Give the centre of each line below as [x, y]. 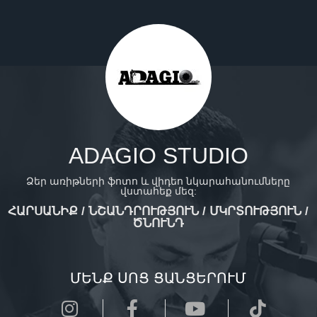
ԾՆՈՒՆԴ [158, 223]
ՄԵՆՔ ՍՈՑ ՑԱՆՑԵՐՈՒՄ [158, 278]
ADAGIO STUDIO [158, 156]
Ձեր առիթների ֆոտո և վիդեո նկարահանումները [158, 181]
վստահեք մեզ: [158, 191]
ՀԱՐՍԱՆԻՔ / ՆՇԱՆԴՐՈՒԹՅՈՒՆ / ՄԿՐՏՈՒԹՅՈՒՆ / [158, 211]
